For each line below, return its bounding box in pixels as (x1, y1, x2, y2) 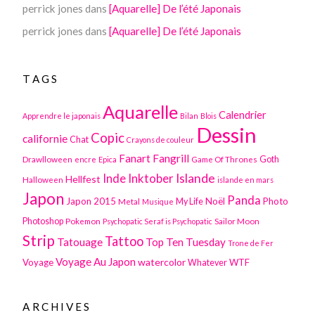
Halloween (22, 174, 64, 184)
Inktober (128, 170, 174, 186)
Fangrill (153, 151, 190, 165)
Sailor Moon (214, 215, 260, 226)
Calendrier (219, 108, 267, 121)
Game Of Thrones (191, 153, 258, 164)
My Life (176, 195, 204, 207)
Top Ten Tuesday (146, 235, 226, 248)
